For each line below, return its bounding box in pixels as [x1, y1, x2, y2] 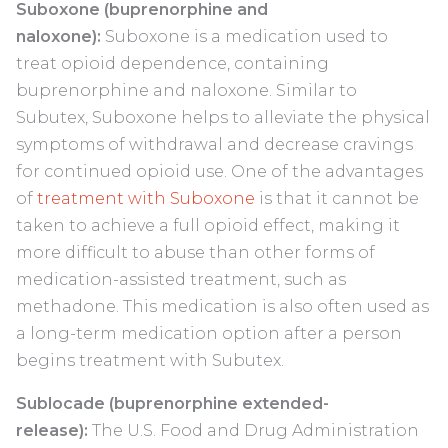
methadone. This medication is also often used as [16, 297, 429, 317]
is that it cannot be [255, 189, 419, 209]
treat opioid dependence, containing [16, 54, 329, 74]
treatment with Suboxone [37, 189, 255, 209]
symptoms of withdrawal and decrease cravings [16, 135, 413, 155]
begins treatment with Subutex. [16, 351, 284, 371]
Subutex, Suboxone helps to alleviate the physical [16, 108, 430, 128]
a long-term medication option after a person [16, 324, 402, 344]
